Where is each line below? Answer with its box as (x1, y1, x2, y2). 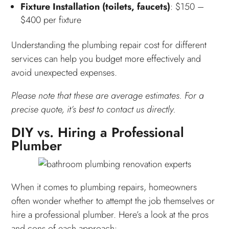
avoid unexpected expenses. (11, 65, 118, 79)
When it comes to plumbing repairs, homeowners (11, 180, 197, 194)
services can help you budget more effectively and (11, 52, 201, 65)
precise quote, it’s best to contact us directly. (11, 102, 176, 116)
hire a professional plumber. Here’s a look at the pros (11, 208, 209, 221)
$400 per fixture (20, 13, 82, 27)
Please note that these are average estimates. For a (11, 88, 204, 102)
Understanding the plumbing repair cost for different (11, 38, 207, 52)
